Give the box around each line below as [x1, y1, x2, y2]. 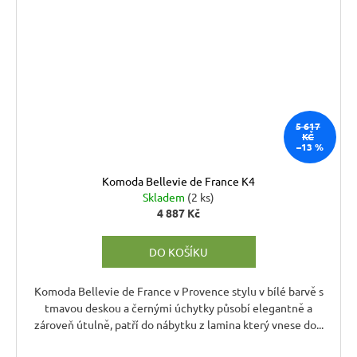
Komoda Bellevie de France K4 [102, 173, 255, 188]
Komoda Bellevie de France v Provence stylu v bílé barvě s [33, 283, 324, 298]
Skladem [143, 189, 187, 204]
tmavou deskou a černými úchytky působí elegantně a [45, 300, 312, 315]
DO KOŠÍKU [149, 244, 208, 259]
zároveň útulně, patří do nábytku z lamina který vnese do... [33, 316, 324, 331]
